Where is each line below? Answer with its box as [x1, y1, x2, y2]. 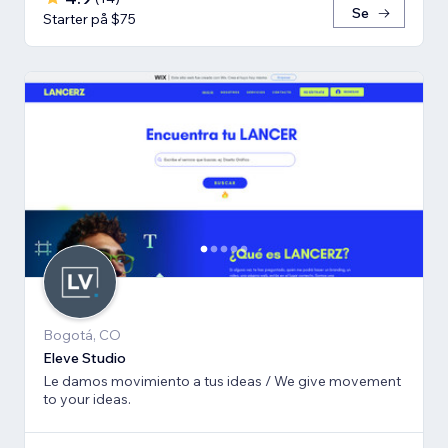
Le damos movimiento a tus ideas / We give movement [43, 371, 401, 390]
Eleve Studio [43, 348, 126, 367]
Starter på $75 [43, 10, 136, 29]
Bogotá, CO [43, 325, 121, 344]
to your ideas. [43, 389, 131, 408]
